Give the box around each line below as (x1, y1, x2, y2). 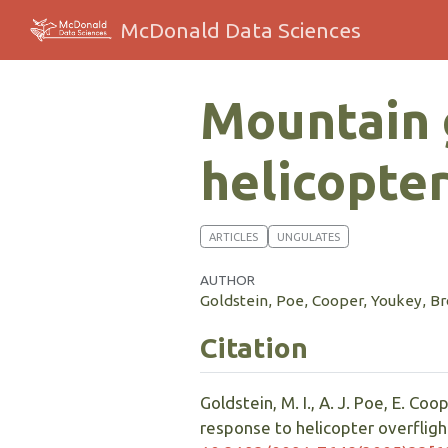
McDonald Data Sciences (120, 17, 362, 42)
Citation (200, 331, 308, 363)
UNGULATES (276, 230, 340, 243)
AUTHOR (200, 272, 255, 289)
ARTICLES (209, 230, 259, 243)
